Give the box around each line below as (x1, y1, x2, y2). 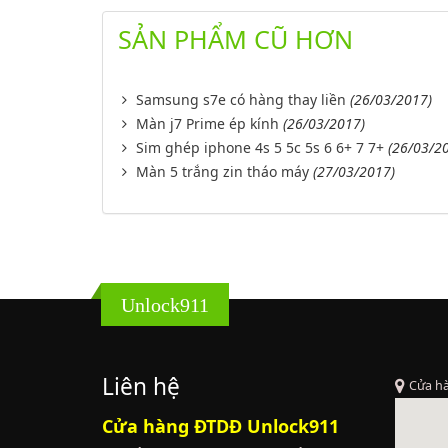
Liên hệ (102, 371, 180, 402)
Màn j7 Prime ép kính (136, 114, 279, 133)
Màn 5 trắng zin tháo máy (136, 162, 309, 181)
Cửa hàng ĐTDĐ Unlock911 (102, 414, 339, 438)
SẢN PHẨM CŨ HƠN (118, 22, 353, 56)
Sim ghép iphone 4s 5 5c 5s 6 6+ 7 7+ (136, 138, 384, 157)
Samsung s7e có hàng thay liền (136, 90, 346, 109)
